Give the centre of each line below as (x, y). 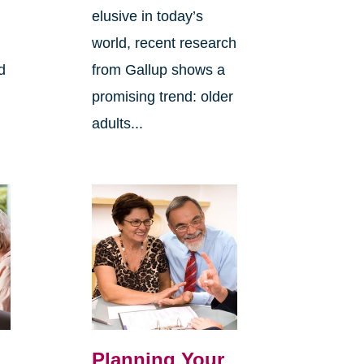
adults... (117, 124)
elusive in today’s (147, 17)
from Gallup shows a (158, 70)
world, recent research (164, 43)
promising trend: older (162, 97)
